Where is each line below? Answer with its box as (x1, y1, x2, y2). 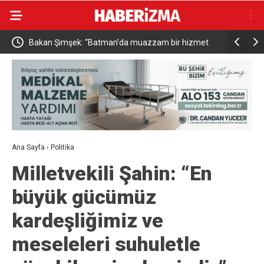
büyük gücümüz (12, 184, 156, 209)
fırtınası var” (6, 62, 52, 72)
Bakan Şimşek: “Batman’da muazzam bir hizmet (6, 38, 187, 47)
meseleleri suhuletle (12, 232, 200, 256)
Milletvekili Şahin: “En (12, 161, 212, 185)
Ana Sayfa (12, 143, 45, 151)
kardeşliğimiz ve (12, 208, 163, 232)
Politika (51, 143, 74, 151)
